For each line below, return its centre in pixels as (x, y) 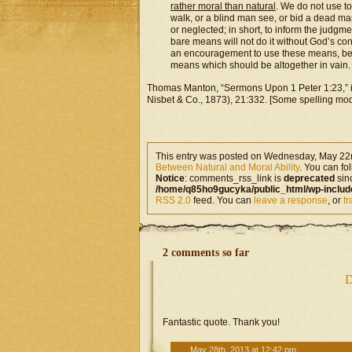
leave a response (291, 200)
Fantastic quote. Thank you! (221, 322)
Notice (170, 178)
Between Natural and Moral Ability (227, 167)
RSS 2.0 (173, 200)
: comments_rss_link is (234, 178)
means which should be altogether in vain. (260, 65)
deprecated (309, 178)
